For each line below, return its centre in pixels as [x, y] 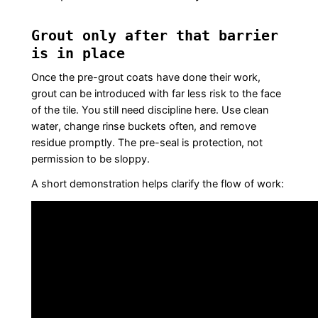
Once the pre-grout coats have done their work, [146, 78]
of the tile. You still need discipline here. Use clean [149, 110]
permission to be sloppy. [90, 159]
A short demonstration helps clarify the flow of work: [157, 184]
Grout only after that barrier [154, 36]
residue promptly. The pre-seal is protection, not [147, 143]
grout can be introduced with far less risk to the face [156, 94]
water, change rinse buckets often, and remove [143, 127]
